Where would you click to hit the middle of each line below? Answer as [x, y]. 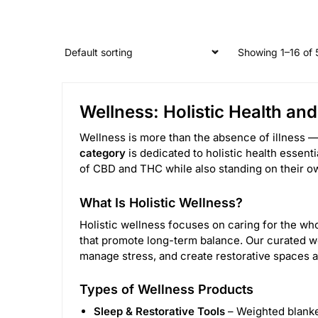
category [103, 153]
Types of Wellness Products [166, 289]
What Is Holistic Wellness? [161, 202]
